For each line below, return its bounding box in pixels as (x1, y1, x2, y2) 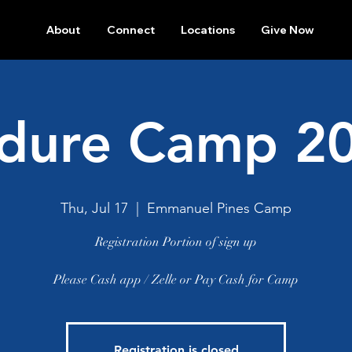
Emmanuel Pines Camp (147, 200, 291, 217)
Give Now (260, 23, 314, 37)
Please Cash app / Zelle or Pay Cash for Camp (53, 272, 299, 288)
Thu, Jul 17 (60, 200, 128, 217)
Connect (106, 23, 155, 37)
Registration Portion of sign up (95, 234, 257, 250)
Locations (180, 23, 235, 37)
